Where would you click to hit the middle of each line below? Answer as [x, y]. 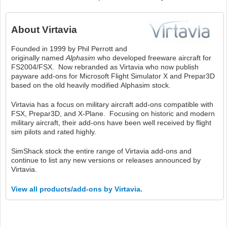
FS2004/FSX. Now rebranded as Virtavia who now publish [105, 67]
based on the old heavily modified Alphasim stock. [91, 85]
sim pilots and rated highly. [54, 131]
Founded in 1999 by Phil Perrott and [69, 48]
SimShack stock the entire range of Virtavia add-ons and [101, 151]
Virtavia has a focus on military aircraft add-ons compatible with [112, 104]
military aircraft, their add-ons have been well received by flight [111, 122]
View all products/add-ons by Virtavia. [77, 189]
